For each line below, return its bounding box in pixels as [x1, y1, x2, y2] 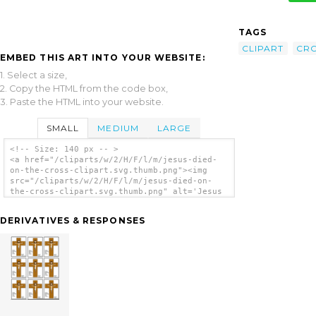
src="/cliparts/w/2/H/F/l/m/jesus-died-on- [9, 176, 212, 186]
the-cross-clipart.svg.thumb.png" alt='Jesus [9, 187, 222, 197]
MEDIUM [97, 122, 139, 133]
